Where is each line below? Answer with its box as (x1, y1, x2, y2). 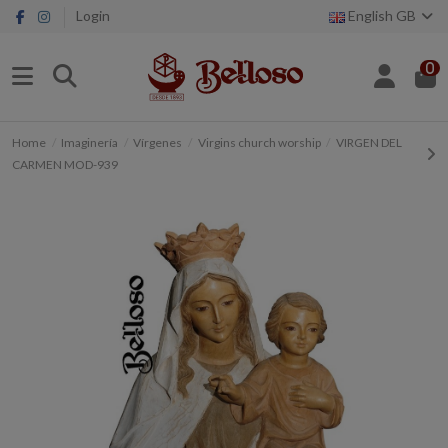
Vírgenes (133, 134, 183, 150)
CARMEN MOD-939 (12, 156, 118, 172)
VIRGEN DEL (335, 134, 402, 150)
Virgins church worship (197, 134, 321, 150)
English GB (344, 7, 419, 24)
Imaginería (61, 134, 119, 150)
